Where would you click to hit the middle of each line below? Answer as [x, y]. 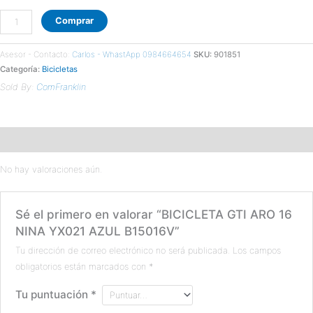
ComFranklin [61, 87]
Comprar [75, 20]
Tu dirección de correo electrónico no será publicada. [123, 250]
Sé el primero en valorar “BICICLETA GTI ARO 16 [154, 214]
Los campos [257, 250]
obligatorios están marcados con [82, 266]
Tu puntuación [53, 294]
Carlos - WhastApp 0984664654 [132, 55]
